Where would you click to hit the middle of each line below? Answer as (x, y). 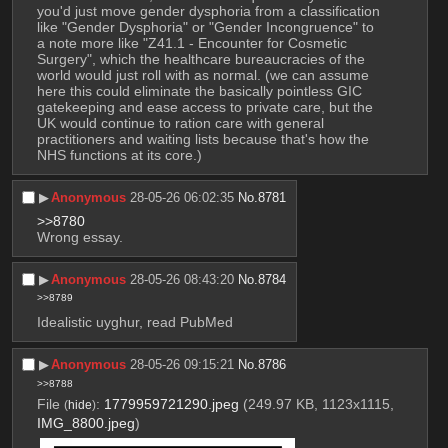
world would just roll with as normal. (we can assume (202, 74)
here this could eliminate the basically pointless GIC (199, 90)
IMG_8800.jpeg (85, 423)
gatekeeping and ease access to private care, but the (204, 106)
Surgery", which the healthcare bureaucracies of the (200, 58)
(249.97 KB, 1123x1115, (318, 404)
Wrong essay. (79, 236)
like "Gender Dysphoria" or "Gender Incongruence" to (205, 26)
